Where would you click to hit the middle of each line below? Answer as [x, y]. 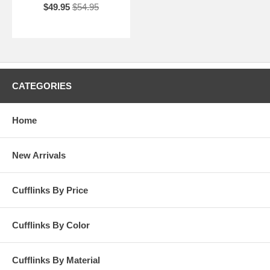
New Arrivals [39, 155]
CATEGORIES [42, 86]
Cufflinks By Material [56, 260]
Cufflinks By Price [50, 190]
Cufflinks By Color [51, 225]
